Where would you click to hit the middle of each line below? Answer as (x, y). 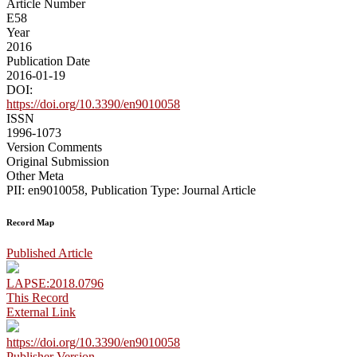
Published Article (49, 253)
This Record (37, 298)
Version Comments (54, 147)
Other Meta (35, 175)
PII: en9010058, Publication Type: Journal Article (131, 190)
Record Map (30, 222)
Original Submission (58, 161)
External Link (41, 312)
